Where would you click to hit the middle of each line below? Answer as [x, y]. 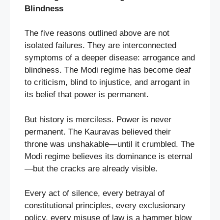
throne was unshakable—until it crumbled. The [110, 144]
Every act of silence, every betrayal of [95, 193]
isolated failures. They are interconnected [100, 46]
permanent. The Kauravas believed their [98, 132]
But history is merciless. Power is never [98, 119]
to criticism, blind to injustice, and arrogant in [107, 82]
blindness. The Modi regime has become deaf [108, 70]
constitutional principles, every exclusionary [105, 206]
